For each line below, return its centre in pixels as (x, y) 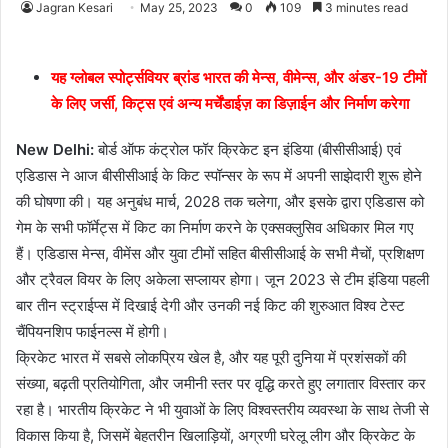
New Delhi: (55, 150)
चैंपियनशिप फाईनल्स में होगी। (92, 332)
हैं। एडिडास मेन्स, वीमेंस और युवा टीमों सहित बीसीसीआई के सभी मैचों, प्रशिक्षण (220, 254)
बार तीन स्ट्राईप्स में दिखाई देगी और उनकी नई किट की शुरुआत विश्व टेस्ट (210, 306)
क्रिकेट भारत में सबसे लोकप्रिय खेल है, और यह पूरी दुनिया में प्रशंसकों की (211, 358)
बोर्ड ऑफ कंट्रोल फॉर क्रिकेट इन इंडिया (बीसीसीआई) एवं (247, 150)
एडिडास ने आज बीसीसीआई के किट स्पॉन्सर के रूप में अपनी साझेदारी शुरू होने (219, 176)
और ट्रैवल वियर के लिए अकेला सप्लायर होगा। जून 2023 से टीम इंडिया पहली (222, 280)
